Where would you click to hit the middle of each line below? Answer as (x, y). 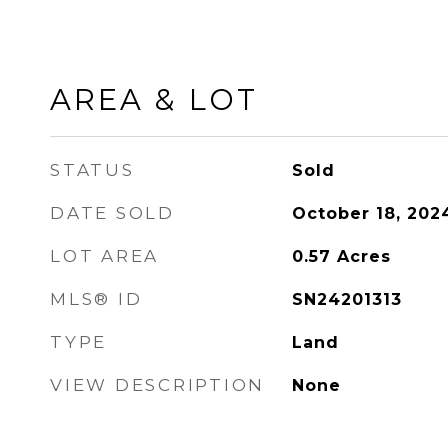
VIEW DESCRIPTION (157, 385)
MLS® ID (96, 299)
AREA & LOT (154, 99)
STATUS (92, 170)
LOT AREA (104, 256)
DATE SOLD (112, 213)
